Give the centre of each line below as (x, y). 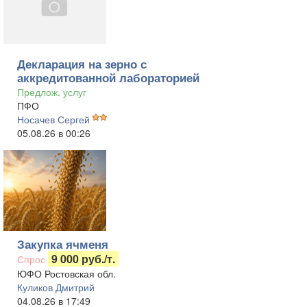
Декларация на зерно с (82, 64)
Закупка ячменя (63, 244)
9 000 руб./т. (83, 259)
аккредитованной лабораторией (108, 77)
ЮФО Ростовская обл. (66, 273)
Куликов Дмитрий (56, 287)
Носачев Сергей (53, 119)
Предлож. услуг (52, 92)
